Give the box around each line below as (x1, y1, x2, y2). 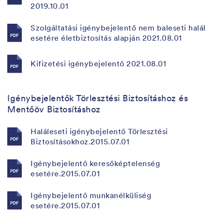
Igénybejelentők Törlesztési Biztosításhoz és (7, 92, 188, 104)
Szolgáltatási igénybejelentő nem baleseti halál (31, 22, 206, 32)
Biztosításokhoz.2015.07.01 (31, 136, 129, 146)
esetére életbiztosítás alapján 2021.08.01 (31, 32, 182, 43)
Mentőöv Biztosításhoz (7, 103, 101, 115)
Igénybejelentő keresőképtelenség (31, 158, 160, 168)
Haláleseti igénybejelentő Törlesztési (31, 126, 168, 136)
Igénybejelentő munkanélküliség (31, 190, 151, 200)
